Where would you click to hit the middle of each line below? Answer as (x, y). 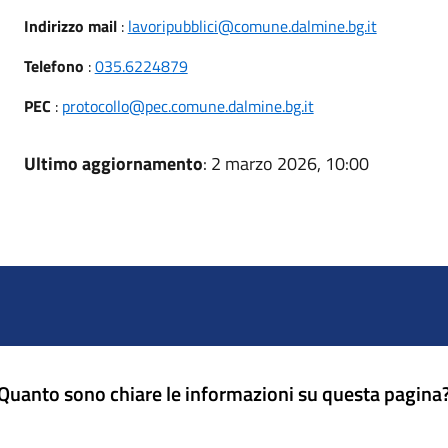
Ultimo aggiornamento (113, 163)
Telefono (53, 66)
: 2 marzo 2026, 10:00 (285, 163)
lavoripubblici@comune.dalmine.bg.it (252, 26)
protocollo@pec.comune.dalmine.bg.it (187, 106)
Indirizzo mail (70, 26)
